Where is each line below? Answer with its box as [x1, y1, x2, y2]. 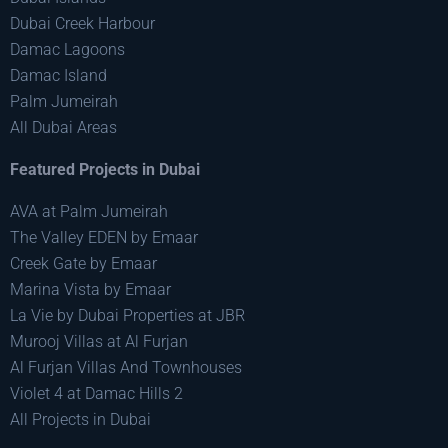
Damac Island [10, 66, 107, 85]
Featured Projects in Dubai [10, 160, 200, 179]
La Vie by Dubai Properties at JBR [10, 306, 245, 325]
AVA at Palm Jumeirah [10, 202, 168, 221]
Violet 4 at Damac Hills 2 [10, 384, 183, 403]
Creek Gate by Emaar [10, 254, 157, 273]
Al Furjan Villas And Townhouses [10, 358, 242, 377]
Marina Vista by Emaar [10, 280, 171, 299]
